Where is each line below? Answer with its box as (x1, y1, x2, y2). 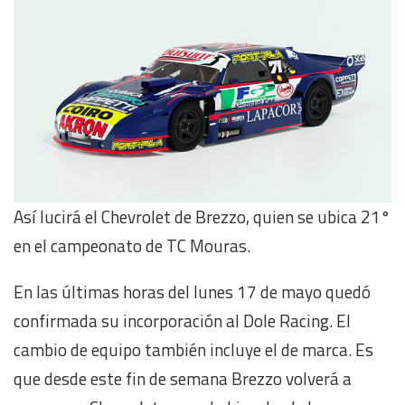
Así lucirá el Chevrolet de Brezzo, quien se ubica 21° (14, 203, 391, 231)
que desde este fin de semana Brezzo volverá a (14, 365, 352, 392)
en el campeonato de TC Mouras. (14, 232, 250, 259)
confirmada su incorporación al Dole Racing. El (14, 307, 351, 334)
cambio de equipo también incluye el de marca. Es (14, 336, 373, 363)
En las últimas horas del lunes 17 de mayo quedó (14, 278, 371, 306)
